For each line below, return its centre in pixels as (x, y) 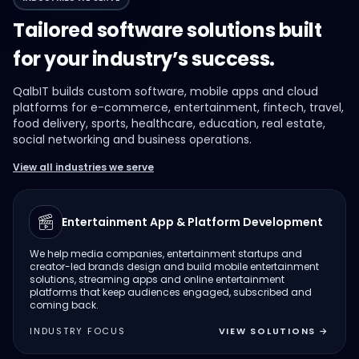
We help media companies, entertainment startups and (166, 254)
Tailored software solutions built (167, 30)
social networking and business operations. (132, 139)
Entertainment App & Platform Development (192, 222)
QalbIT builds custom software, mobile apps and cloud (165, 91)
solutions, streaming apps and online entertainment (157, 279)
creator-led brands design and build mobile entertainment (174, 266)
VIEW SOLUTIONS (267, 331)
